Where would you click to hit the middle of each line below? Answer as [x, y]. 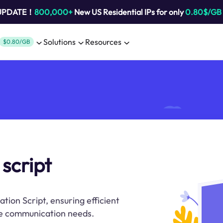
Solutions [59, 42]
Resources [103, 42]
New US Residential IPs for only [129, 12]
